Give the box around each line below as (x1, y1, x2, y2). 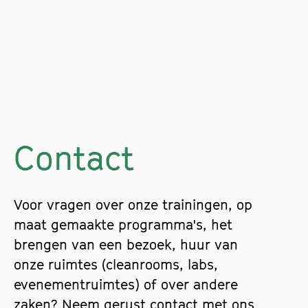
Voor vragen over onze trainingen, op (14, 197, 252, 214)
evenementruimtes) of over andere (14, 276, 238, 294)
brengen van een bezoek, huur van (14, 236, 238, 254)
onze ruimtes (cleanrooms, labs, (14, 256, 218, 274)
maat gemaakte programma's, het (14, 217, 232, 234)
